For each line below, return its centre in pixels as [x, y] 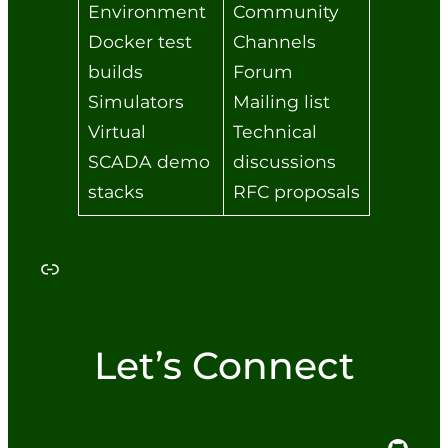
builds [115, 71]
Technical [274, 131]
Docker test [139, 41]
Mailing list [281, 101]
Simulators [135, 101]
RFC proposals [296, 191]
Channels [274, 41]
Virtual [116, 131]
